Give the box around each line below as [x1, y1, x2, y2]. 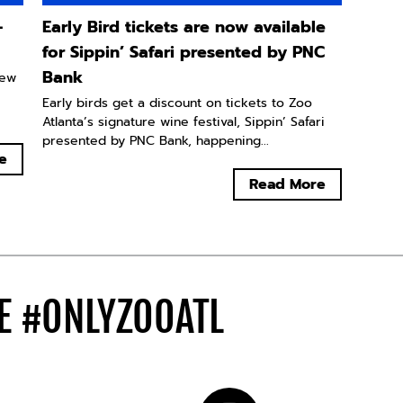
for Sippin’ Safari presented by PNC [42, 40, 326, 66]
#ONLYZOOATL [20, 292, 224, 344]
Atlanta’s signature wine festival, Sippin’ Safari [42, 112, 326, 132]
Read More [249, 174, 327, 196]
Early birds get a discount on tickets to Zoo [42, 94, 313, 113]
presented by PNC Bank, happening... [42, 131, 270, 151]
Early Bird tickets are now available [42, 14, 327, 40]
